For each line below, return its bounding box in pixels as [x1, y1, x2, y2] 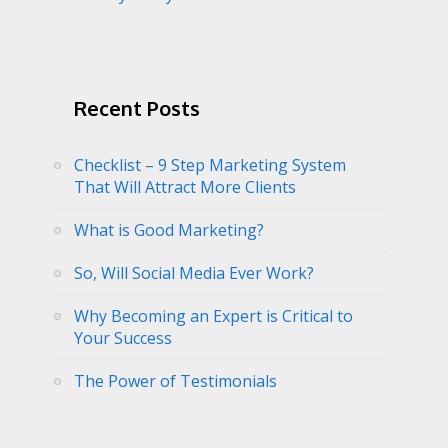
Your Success [74, 326, 172, 349]
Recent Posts [74, 94, 200, 121]
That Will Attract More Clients [74, 175, 296, 198]
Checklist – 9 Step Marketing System [74, 153, 346, 176]
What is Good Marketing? [74, 218, 264, 241]
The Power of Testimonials [74, 369, 277, 392]
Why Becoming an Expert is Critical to [74, 304, 353, 327]
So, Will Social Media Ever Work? [74, 261, 314, 284]
